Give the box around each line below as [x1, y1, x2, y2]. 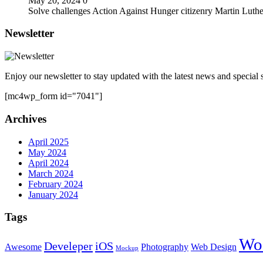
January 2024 [28, 189, 78, 200]
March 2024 [28, 168, 73, 178]
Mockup [116, 244, 139, 251]
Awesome [5, 241, 42, 252]
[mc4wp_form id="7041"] [5, 91, 102, 102]
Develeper [44, 239, 93, 252]
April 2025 [28, 136, 69, 147]
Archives [5, 112, 46, 125]
